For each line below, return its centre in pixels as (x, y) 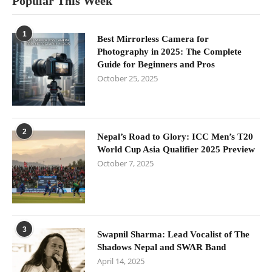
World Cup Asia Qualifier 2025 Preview (176, 150)
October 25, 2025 (127, 79)
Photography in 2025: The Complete (169, 52)
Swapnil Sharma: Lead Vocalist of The (173, 235)
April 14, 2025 (121, 261)
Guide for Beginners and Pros (156, 65)
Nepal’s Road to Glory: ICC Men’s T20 (175, 137)
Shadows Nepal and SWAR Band (161, 247)
